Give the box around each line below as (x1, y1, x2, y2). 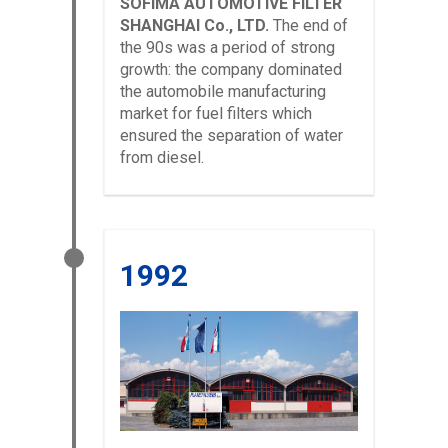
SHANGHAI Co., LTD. (120, 15, 269, 35)
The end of (269, 15, 348, 35)
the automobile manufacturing (120, 81, 326, 101)
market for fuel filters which (120, 103, 312, 123)
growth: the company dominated (120, 59, 342, 79)
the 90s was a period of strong (120, 37, 335, 57)
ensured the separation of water (120, 125, 343, 145)
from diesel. (120, 147, 204, 167)
